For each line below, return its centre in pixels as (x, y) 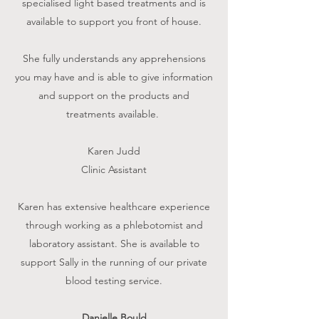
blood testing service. (114, 280)
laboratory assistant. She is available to (114, 243)
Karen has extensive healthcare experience (114, 206)
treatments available (111, 114)
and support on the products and (114, 95)
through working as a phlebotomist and (114, 225)
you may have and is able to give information (114, 77)
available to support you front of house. (114, 21)
